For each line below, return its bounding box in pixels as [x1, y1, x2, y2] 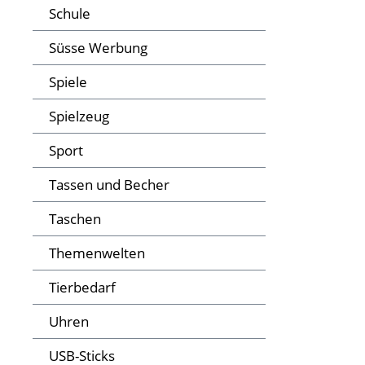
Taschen [49, 209, 101, 229]
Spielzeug [49, 107, 109, 126]
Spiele [49, 73, 87, 92]
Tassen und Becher [49, 175, 169, 195]
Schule [49, 4, 90, 24]
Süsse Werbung [49, 38, 147, 58]
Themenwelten [49, 244, 145, 263]
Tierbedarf [49, 278, 116, 297]
